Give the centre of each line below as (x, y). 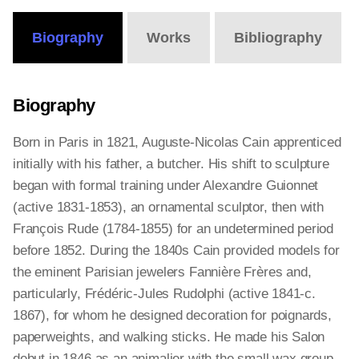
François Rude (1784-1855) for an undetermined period (173, 229)
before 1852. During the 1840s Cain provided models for (176, 250)
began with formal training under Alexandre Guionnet (166, 186)
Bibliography (278, 38)
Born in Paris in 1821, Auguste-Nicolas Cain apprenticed (177, 142)
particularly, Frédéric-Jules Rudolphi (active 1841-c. (164, 294)
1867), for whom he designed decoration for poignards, (172, 315)
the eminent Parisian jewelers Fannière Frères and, (162, 272)
